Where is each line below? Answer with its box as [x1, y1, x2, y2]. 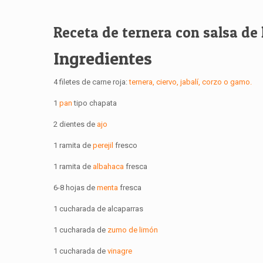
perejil [92, 141, 115, 150]
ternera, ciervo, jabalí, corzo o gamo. [129, 77, 252, 87]
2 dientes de [53, 120, 97, 129]
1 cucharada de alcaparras [53, 204, 143, 214]
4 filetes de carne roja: [53, 77, 129, 87]
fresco [114, 141, 137, 150]
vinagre [107, 247, 132, 256]
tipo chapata [73, 99, 117, 108]
